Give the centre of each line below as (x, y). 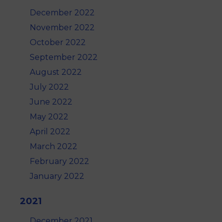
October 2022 (58, 43)
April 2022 (50, 132)
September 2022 (64, 57)
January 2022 (57, 176)
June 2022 (51, 102)
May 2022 (49, 117)
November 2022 (62, 28)
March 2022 (54, 147)
